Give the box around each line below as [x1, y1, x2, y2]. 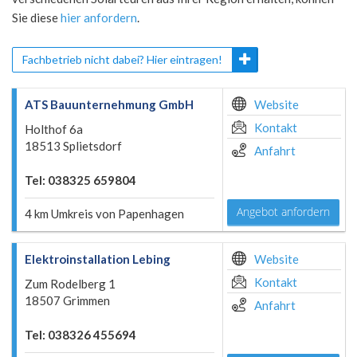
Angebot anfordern [237, 204, 330, 219]
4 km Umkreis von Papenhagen [25, 206, 184, 221]
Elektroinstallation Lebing [25, 252, 171, 266]
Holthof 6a [25, 122, 83, 136]
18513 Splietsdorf [25, 139, 122, 153]
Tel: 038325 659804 [25, 173, 136, 187]
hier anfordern [61, 10, 137, 25]
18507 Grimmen [25, 293, 110, 308]
